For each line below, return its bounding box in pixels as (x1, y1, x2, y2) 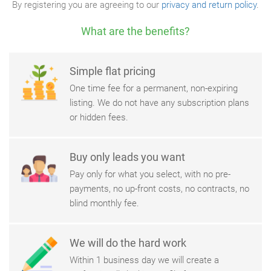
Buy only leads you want (70, 151, 185, 163)
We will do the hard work (70, 237, 186, 249)
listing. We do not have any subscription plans (70, 97, 249, 108)
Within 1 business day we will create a (70, 255, 219, 266)
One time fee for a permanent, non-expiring (70, 83, 238, 94)
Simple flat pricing (70, 65, 155, 77)
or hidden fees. (70, 112, 128, 123)
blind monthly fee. (70, 198, 139, 209)
